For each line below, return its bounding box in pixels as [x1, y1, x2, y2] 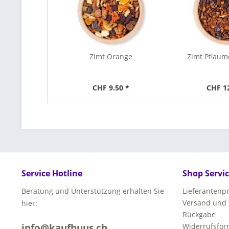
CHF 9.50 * [92, 83, 129, 93]
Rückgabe [182, 210, 216, 219]
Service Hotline [21, 168, 82, 179]
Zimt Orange [89, 52, 132, 61]
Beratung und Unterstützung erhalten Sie [21, 186, 164, 196]
